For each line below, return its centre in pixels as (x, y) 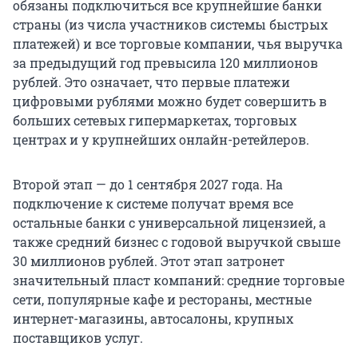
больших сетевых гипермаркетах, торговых (155, 121)
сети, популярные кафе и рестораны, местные (162, 300)
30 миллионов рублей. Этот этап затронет (149, 261)
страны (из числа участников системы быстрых (170, 25)
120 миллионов (269, 63)
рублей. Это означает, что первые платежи (151, 82)
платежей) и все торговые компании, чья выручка (178, 44)
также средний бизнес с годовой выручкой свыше (177, 242)
